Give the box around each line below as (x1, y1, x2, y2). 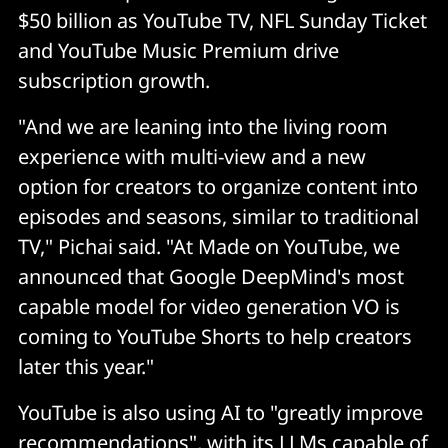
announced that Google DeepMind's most (18, 262, 404, 290)
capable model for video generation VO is (18, 292, 400, 320)
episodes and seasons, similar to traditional (18, 202, 419, 230)
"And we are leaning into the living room (18, 112, 388, 140)
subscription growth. (18, 66, 210, 94)
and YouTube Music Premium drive (18, 36, 339, 64)
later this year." (18, 352, 154, 380)
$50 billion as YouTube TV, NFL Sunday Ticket (18, 6, 427, 34)
